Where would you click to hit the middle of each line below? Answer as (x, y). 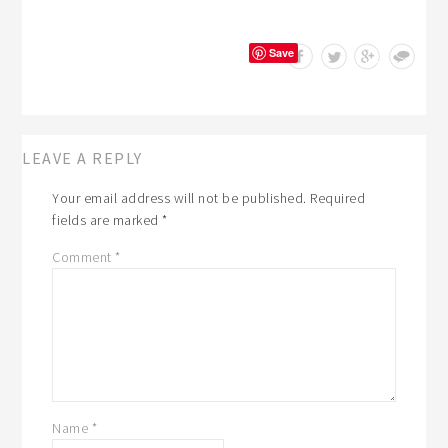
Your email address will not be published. (179, 197)
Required (338, 197)
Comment (84, 256)
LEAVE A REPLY (82, 157)
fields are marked (107, 219)
